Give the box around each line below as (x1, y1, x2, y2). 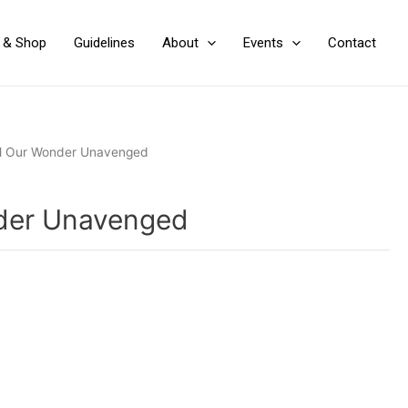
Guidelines (74, 35, 135, 51)
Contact (328, 35, 376, 51)
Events (243, 35, 283, 51)
